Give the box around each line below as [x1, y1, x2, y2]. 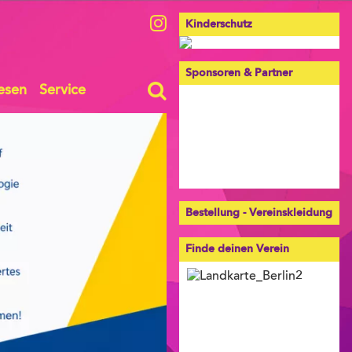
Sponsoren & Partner [185, 67, 292, 79]
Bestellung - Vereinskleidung [185, 207, 332, 218]
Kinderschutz [185, 18, 252, 30]
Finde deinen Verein [185, 243, 289, 255]
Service [38, 84, 86, 98]
